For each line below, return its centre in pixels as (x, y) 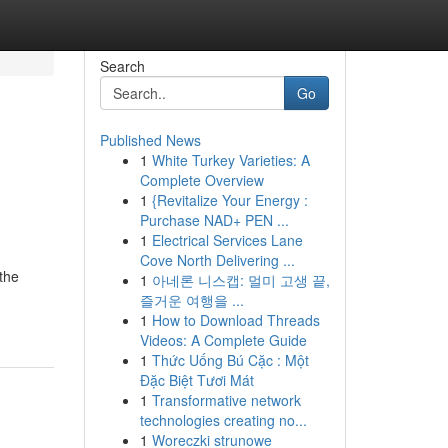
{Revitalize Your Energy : (229, 200)
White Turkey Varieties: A (230, 160)
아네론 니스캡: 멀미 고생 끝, (240, 280)
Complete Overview (201, 180)
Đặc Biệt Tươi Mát (196, 380)
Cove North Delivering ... (217, 260)
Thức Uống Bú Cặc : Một (230, 360)
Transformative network (226, 400)
